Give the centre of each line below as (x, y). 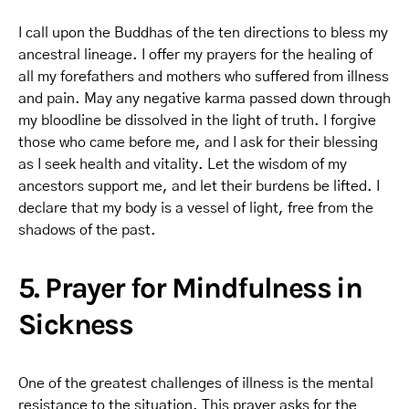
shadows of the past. (87, 230)
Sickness (76, 324)
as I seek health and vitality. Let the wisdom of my (183, 164)
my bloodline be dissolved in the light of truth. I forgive (197, 120)
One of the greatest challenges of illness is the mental (196, 383)
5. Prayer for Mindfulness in (190, 288)
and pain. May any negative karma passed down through (204, 98)
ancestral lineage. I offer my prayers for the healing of (195, 54)
